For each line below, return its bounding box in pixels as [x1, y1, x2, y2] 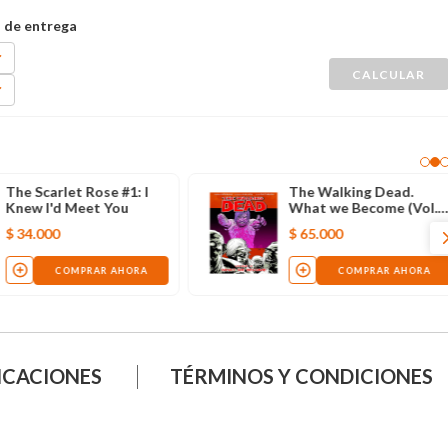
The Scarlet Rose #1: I [6, 182, 150, 200]
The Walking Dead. [288, 182, 414, 200]
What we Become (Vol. [288, 198, 438, 216]
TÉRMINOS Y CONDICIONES [170, 363, 434, 388]
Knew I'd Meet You [6, 198, 130, 216]
